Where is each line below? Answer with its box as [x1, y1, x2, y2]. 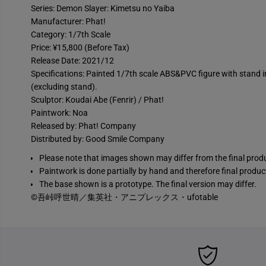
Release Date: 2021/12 [30, 56, 114, 66]
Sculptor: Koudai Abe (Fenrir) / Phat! [30, 95, 164, 105]
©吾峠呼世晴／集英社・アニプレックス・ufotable [30, 192, 218, 202]
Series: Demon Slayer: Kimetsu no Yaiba [30, 4, 175, 14]
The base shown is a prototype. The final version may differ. [39, 179, 256, 189]
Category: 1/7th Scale [30, 30, 110, 40]
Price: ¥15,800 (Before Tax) [30, 43, 129, 53]
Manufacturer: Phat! [30, 17, 106, 27]
